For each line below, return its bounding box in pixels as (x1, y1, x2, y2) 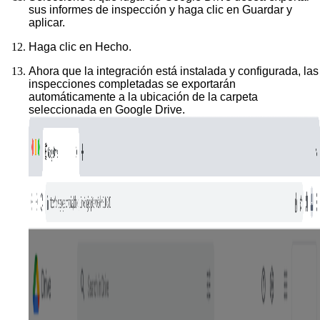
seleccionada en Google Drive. (29, 103, 185, 116)
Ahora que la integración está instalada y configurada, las (29, 64, 319, 77)
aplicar (29, 16, 62, 29)
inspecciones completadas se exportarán (29, 77, 236, 90)
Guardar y (242, 3, 292, 16)
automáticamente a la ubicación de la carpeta (29, 90, 258, 103)
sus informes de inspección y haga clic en (29, 3, 242, 16)
